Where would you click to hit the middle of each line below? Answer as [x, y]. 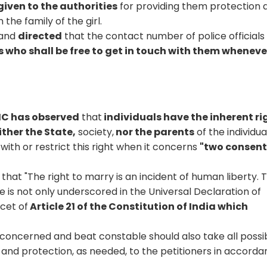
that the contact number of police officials [164, 36]
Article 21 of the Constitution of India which [138, 206]
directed [40, 36]
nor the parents [154, 132]
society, [95, 132]
